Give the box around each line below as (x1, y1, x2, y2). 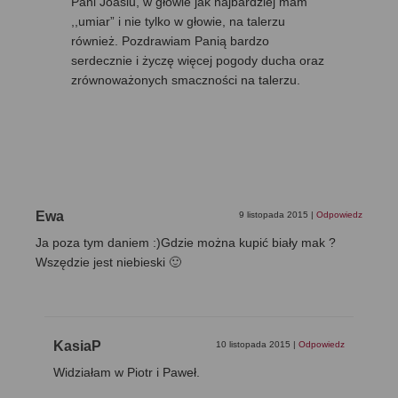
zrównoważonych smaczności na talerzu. (71, 72, 300, 87)
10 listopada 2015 (216, 338, 293, 349)
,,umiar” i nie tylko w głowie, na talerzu (71, 13, 285, 28)
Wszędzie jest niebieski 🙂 (36, 254, 181, 269)
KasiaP (53, 338, 101, 354)
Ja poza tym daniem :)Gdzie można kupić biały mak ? (36, 235, 336, 250)
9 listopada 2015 (239, 209, 311, 219)
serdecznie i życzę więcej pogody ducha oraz (71, 52, 324, 68)
